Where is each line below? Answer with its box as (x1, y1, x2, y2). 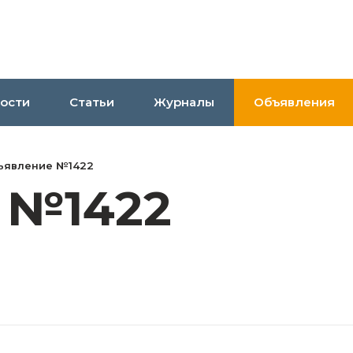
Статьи (69, 95, 114, 110)
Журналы (154, 95, 214, 110)
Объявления (254, 95, 335, 110)
